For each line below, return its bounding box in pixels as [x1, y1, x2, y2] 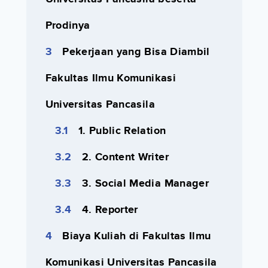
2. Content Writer [81, 150, 169, 164]
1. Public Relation [78, 124, 166, 138]
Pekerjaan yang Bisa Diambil [62, 45, 210, 59]
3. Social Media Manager [81, 176, 209, 190]
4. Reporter [81, 203, 138, 217]
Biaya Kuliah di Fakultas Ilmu [62, 229, 211, 243]
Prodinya [45, 19, 90, 32]
